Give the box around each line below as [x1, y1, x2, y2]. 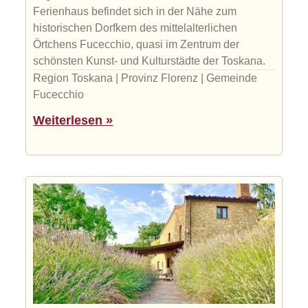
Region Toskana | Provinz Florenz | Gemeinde [33, 71, 258, 84]
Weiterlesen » [33, 113, 113, 127]
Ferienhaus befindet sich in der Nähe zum [33, 5, 237, 17]
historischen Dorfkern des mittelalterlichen [33, 21, 238, 34]
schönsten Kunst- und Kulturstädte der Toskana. [33, 54, 266, 67]
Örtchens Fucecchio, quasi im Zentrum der [33, 38, 240, 50]
